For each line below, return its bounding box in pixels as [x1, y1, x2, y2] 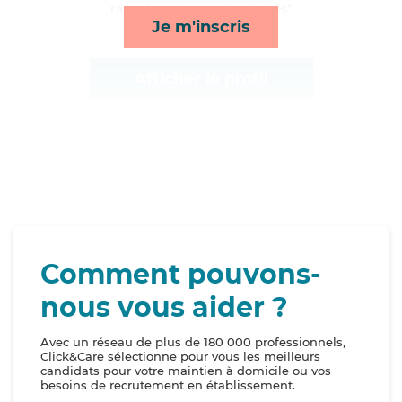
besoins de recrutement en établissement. [40, 378, 295, 393]
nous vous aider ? [40, 291, 288, 325]
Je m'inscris [152, 16, 250, 37]
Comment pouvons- [40, 258, 321, 292]
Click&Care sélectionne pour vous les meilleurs [40, 349, 320, 364]
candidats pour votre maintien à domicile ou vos [40, 363, 331, 379]
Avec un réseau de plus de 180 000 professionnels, [40, 335, 345, 350]
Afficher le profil [134, 69, 268, 89]
